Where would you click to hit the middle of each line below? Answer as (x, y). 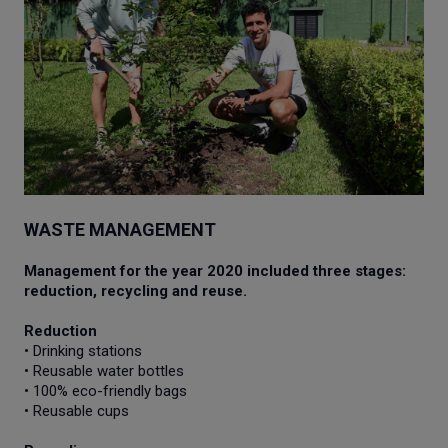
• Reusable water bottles (104, 371)
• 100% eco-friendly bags (105, 391)
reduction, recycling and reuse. (135, 291)
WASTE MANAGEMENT (120, 230)
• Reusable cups (76, 411)
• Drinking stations (83, 351)
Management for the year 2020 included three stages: (215, 271)
